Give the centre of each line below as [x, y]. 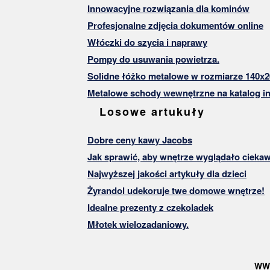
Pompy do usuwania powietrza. [153, 59]
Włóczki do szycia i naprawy [147, 42]
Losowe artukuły [152, 111]
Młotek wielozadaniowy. [138, 224]
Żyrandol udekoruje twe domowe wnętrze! [176, 190]
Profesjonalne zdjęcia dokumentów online [175, 25]
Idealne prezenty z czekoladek [150, 207]
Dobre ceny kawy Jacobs [140, 140]
